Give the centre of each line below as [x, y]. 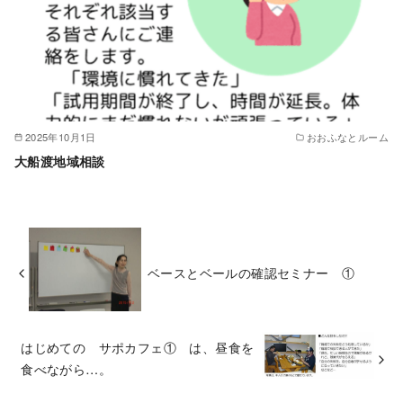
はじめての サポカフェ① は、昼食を [138, 347]
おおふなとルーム [347, 136]
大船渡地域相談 [60, 161]
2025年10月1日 [60, 136]
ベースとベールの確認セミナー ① [251, 272]
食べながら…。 [66, 368]
